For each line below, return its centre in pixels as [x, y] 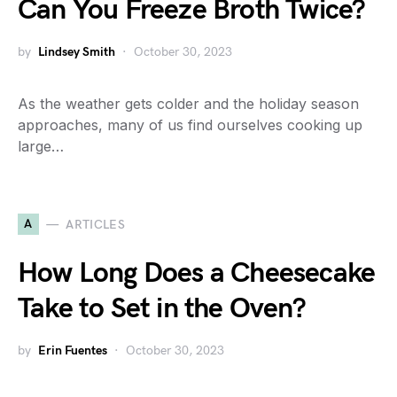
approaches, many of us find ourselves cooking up [190, 125]
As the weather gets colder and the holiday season [188, 104]
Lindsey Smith [77, 52]
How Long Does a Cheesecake [197, 273]
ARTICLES [96, 224]
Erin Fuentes [73, 350]
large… [41, 146]
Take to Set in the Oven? [162, 309]
